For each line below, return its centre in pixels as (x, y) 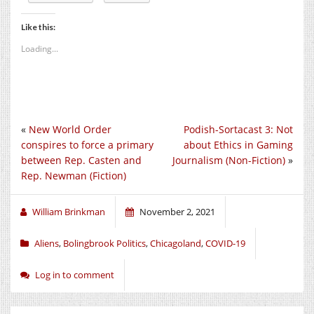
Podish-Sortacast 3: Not (238, 129)
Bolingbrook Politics (104, 243)
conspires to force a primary (87, 144)
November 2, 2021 (177, 211)
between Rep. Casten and (81, 160)
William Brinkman (69, 211)
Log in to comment (75, 274)
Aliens (47, 243)
